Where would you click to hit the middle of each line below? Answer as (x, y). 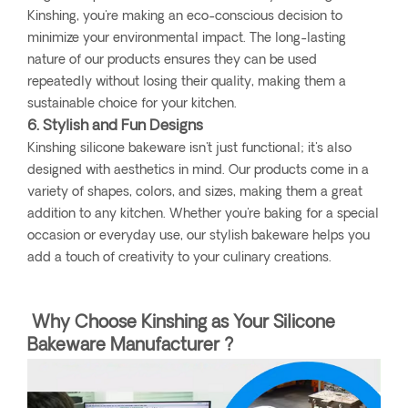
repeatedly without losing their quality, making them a (187, 83)
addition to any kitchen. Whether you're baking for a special (203, 215)
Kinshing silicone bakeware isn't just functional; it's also (189, 149)
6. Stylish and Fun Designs (115, 127)
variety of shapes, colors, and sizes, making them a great (195, 193)
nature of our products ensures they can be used (172, 61)
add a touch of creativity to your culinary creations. (179, 259)
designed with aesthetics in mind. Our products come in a (198, 171)
